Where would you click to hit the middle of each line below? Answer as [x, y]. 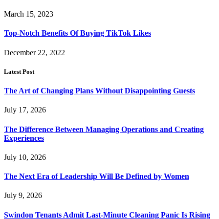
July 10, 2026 [25, 157]
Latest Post [19, 71]
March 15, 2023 [29, 14]
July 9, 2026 [23, 196]
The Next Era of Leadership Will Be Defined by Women [97, 176]
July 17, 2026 [25, 110]
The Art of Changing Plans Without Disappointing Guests [99, 91]
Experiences [24, 138]
